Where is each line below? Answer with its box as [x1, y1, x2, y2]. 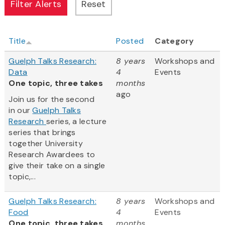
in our [9, 105, 33, 116]
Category [155, 36, 194, 47]
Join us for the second [9, 94, 94, 105]
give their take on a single [9, 160, 105, 171]
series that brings [9, 127, 76, 138]
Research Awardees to [9, 149, 95, 160]
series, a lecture [46, 116, 107, 127]
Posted [116, 36, 144, 47]
